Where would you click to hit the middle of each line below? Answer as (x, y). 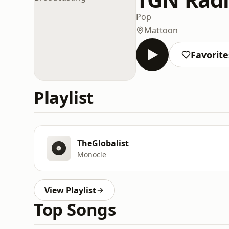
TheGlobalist (103, 143)
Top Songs (75, 209)
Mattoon (161, 30)
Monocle (92, 154)
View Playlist (70, 190)
